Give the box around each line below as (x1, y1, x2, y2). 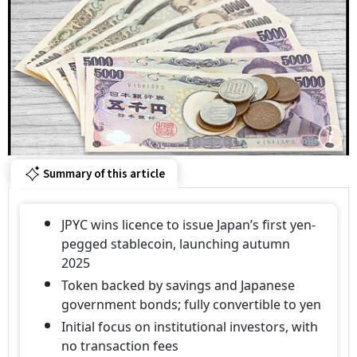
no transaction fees (61, 337, 178, 355)
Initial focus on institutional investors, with (61, 318, 318, 335)
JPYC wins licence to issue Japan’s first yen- (61, 216, 316, 233)
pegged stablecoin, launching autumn (61, 235, 290, 253)
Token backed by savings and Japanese (61, 277, 295, 294)
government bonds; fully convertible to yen (61, 296, 321, 313)
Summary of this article (42, 165, 165, 182)
